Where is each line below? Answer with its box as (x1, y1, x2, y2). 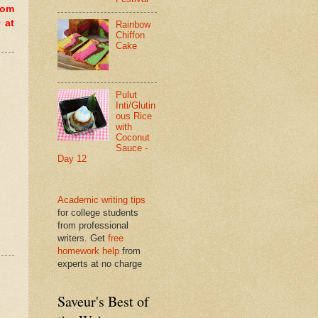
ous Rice (116, 111, 153, 122)
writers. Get (57, 232, 108, 243)
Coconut (116, 132, 150, 143)
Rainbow (116, 19, 151, 31)
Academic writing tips (57, 194, 146, 205)
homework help (57, 245, 119, 256)
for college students (57, 207, 138, 218)
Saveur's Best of (57, 291, 149, 311)
